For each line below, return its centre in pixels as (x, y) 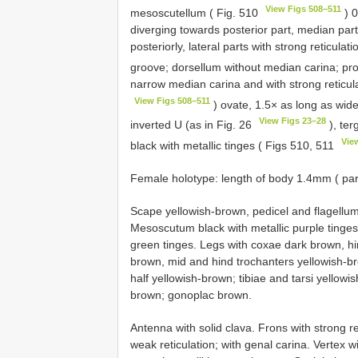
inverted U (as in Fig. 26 (193, 124)
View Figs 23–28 (293, 121)
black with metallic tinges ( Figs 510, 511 (234, 145)
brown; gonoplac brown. (191, 294)
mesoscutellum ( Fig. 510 (196, 12)
